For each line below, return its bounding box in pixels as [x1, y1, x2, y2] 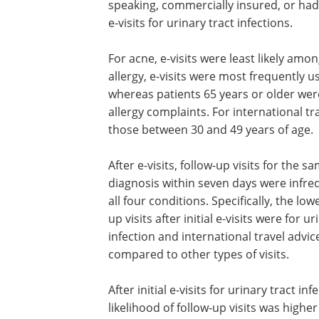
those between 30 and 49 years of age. [108, 122, 313, 137]
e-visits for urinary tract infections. [108, 15, 293, 31]
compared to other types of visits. [108, 246, 289, 262]
